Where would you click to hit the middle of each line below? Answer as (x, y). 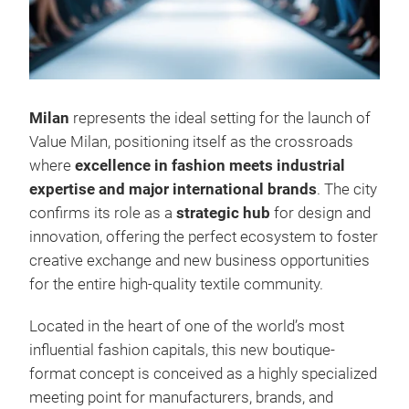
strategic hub (223, 213)
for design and (320, 213)
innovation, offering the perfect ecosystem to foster (204, 236)
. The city (347, 189)
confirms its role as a (103, 213)
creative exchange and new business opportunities (199, 260)
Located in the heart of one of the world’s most (187, 326)
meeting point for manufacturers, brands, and (181, 397)
